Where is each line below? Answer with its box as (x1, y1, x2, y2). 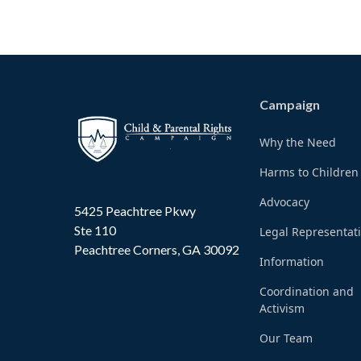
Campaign (259, 97, 321, 113)
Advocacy (259, 194, 310, 210)
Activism (259, 301, 305, 317)
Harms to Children (259, 164, 359, 180)
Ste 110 (74, 222, 117, 239)
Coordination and (259, 284, 355, 300)
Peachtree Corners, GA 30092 (74, 242, 240, 258)
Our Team (259, 330, 313, 346)
